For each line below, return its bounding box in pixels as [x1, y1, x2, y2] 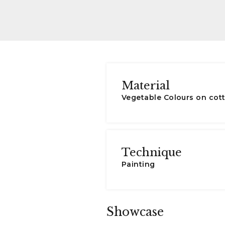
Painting [122, 160, 155, 169]
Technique [122, 146, 182, 159]
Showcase [106, 205, 164, 219]
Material [122, 79, 170, 92]
